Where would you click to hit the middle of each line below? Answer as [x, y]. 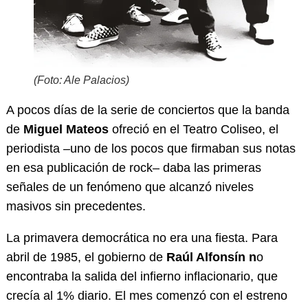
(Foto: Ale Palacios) [81, 80]
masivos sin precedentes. [76, 206]
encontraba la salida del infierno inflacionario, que [142, 276]
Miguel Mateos [67, 129]
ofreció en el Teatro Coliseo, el [195, 129]
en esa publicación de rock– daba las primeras [133, 167]
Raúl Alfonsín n [211, 257]
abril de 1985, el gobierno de [86, 257]
